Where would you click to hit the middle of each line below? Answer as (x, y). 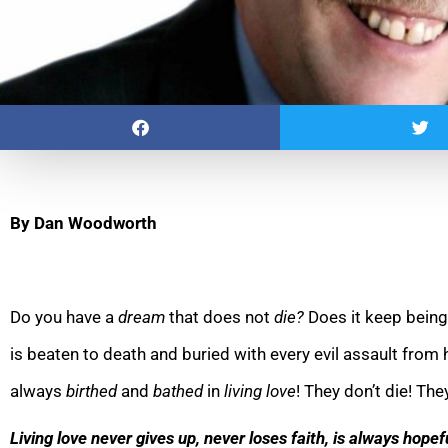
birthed (91, 390)
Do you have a (64, 316)
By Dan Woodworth (83, 222)
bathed (178, 390)
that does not (221, 316)
